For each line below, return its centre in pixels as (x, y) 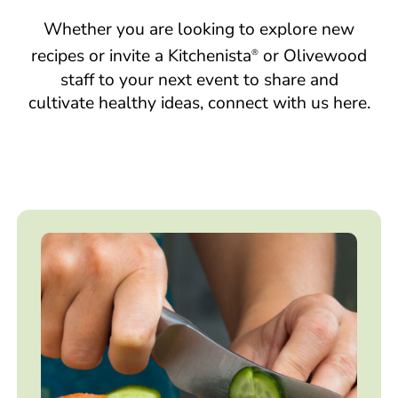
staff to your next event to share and (199, 80)
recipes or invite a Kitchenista (141, 56)
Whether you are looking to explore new (199, 30)
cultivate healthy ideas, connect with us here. (199, 103)
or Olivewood (313, 56)
